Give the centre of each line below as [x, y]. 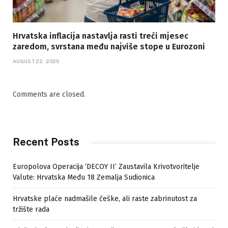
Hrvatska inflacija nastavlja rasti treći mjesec [101, 36]
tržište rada [31, 210]
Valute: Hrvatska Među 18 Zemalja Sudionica [84, 178]
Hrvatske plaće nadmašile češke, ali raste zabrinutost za [105, 199]
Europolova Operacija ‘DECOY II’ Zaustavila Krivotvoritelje [106, 167]
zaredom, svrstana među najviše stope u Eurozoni [109, 47]
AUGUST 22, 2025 [36, 61]
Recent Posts [46, 142]
